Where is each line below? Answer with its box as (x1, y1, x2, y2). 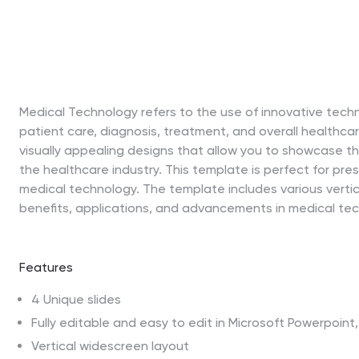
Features (19, 259, 73, 275)
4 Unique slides (31, 291, 121, 307)
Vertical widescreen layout (31, 337, 189, 353)
